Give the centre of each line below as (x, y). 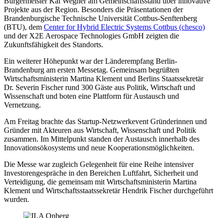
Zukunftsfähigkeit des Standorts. (54, 44)
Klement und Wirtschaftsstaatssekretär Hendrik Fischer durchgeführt (109, 190)
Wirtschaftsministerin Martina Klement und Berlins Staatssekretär (104, 78)
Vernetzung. (22, 105)
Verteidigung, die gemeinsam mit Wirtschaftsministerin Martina (100, 182)
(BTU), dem (24, 27)
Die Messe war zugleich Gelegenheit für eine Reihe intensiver (99, 164)
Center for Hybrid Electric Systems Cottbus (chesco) (124, 27)
